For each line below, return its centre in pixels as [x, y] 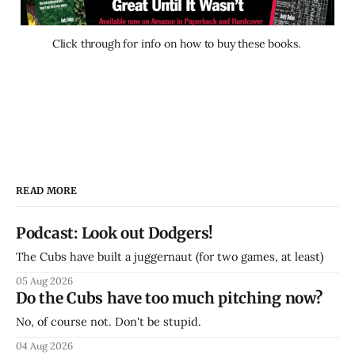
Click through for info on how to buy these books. [177, 43]
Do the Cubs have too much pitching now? [169, 298]
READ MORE [47, 190]
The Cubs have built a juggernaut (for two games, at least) [170, 256]
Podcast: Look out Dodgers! [115, 233]
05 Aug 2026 [44, 280]
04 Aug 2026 [44, 345]
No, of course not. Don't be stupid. [109, 321]
